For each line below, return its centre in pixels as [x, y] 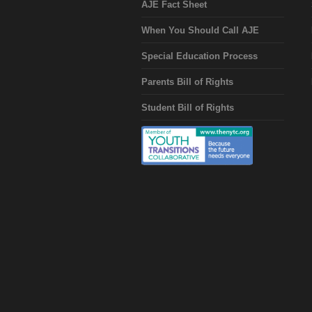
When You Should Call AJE [200, 31]
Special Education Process [199, 56]
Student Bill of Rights [187, 108]
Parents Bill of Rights [187, 82]
